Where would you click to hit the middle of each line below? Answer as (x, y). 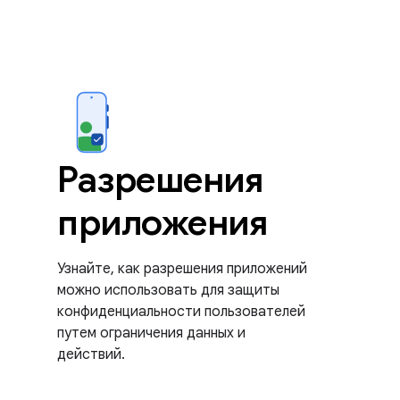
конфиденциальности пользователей (181, 312)
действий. (91, 354)
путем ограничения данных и (151, 333)
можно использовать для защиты (168, 290)
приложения (162, 222)
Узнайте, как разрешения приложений (182, 269)
